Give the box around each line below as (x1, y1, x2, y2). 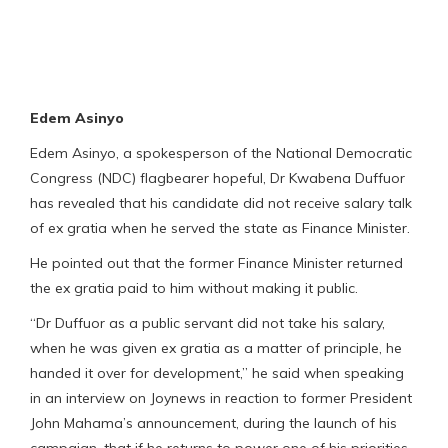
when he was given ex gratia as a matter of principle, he (30, 338, 402, 357)
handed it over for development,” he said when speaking (30, 363, 404, 382)
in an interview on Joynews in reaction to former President (30, 388, 412, 407)
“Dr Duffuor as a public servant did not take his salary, (30, 313, 385, 332)
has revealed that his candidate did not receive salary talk (30, 193, 412, 212)
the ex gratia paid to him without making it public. (30, 278, 358, 297)
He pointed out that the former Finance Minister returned (30, 253, 403, 272)
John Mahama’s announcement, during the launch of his (30, 413, 397, 432)
